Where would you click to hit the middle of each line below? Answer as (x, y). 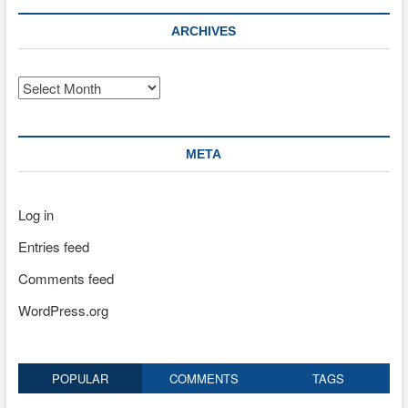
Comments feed (66, 278)
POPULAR (80, 378)
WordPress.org (63, 310)
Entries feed (53, 246)
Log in (36, 214)
